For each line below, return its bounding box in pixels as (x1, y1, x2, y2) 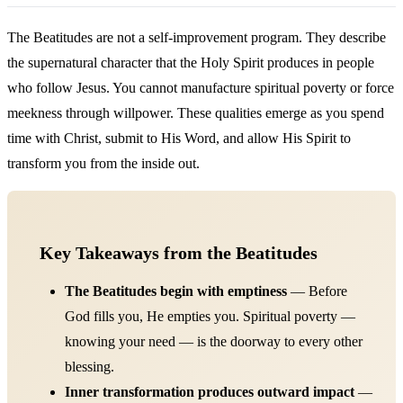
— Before (287, 282, 347, 299)
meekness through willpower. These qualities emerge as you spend (7, 104, 384, 121)
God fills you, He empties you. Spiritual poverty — (65, 308, 355, 324)
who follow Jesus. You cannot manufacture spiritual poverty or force (7, 79, 394, 95)
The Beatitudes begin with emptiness (65, 282, 287, 299)
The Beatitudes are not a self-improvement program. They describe (7, 29, 386, 45)
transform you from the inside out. (7, 155, 200, 171)
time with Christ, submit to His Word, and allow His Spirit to (7, 130, 351, 146)
